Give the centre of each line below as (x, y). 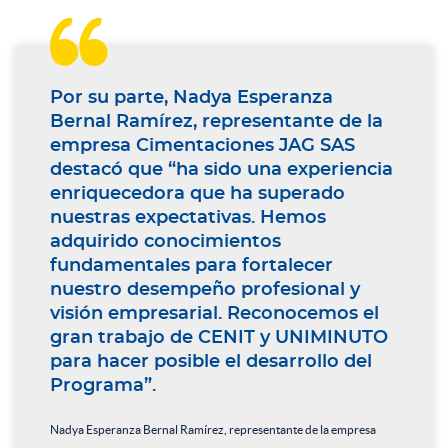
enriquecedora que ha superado (197, 193)
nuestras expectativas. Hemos (188, 217)
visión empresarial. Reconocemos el (214, 313)
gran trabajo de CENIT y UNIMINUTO (219, 337)
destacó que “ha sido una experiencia (221, 169)
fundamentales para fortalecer (191, 265)
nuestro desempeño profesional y (205, 289)
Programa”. (103, 385)
